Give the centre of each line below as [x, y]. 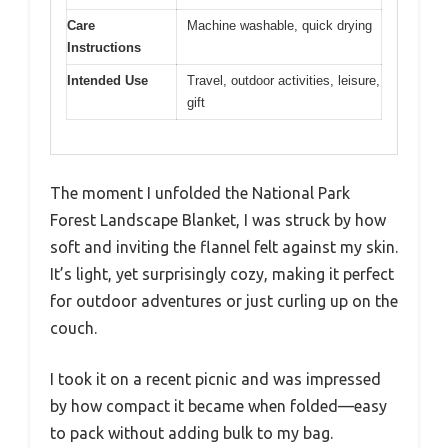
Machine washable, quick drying [279, 25]
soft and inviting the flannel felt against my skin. [224, 247]
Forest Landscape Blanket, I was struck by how [218, 220]
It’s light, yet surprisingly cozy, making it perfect [222, 274]
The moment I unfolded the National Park [200, 193]
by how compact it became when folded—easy [218, 406]
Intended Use [107, 80]
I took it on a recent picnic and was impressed [215, 379]
